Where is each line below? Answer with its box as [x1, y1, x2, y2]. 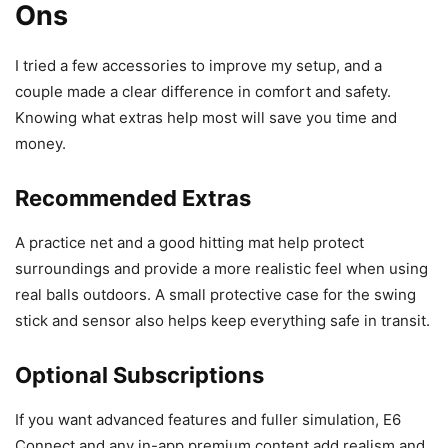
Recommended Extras [15, 185, 251, 212]
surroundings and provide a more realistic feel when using [15, 259, 428, 279]
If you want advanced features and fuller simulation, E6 [15, 410, 401, 430]
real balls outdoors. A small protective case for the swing [15, 285, 416, 305]
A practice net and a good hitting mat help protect [15, 233, 364, 253]
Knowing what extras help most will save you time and [15, 108, 397, 128]
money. [15, 134, 66, 154]
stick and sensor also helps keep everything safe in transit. [15, 311, 430, 331]
